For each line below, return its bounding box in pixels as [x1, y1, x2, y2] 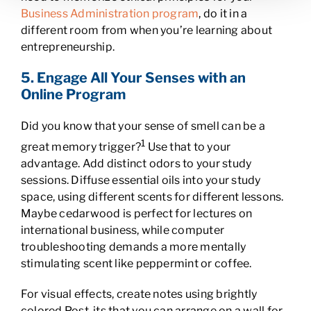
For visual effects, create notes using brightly [20, 287, 258, 301]
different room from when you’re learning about [20, 24, 273, 37]
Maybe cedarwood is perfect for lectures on [20, 207, 253, 221]
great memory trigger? [20, 140, 142, 154]
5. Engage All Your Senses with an [20, 69, 246, 86]
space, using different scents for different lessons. [20, 190, 284, 204]
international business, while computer [20, 224, 225, 237]
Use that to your [145, 140, 231, 154]
